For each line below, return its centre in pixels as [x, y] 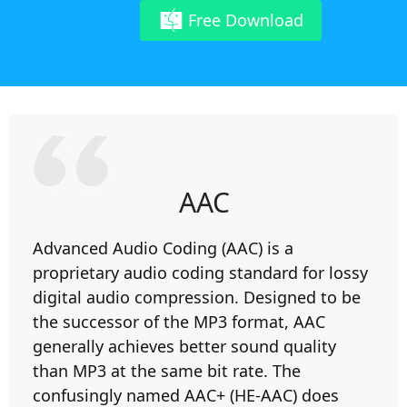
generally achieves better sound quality [185, 346]
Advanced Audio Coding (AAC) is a [164, 248]
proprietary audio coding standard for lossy [201, 273]
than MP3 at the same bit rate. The [167, 371]
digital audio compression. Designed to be [197, 297]
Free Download [245, 20]
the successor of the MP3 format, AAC [179, 322]
